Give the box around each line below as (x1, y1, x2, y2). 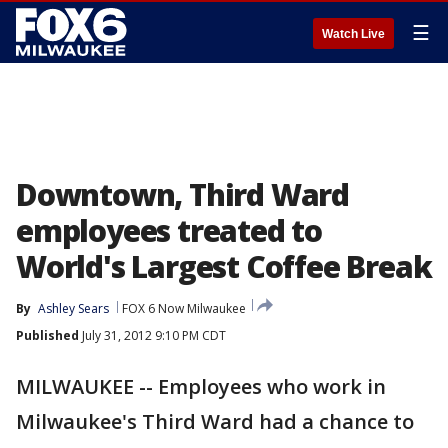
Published (16, 327, 79, 344)
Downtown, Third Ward (16, 174, 349, 215)
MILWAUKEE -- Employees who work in (16, 373, 386, 400)
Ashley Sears (38, 300, 109, 317)
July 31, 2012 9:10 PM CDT (79, 327, 226, 344)
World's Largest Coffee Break (16, 246, 432, 287)
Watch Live (322, 27, 385, 41)
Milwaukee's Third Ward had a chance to (16, 408, 414, 435)
